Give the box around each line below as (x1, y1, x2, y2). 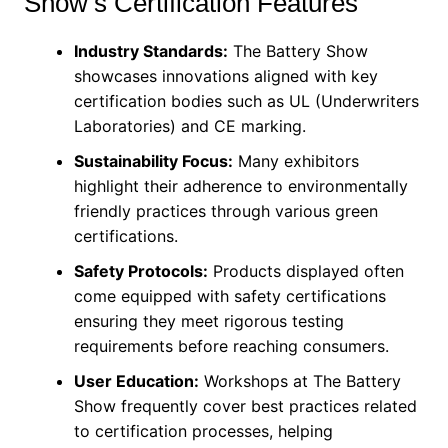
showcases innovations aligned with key (73, 66, 378, 86)
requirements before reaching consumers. (73, 336, 389, 356)
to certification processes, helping (73, 421, 333, 441)
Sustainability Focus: (73, 151, 233, 171)
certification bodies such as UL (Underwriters (73, 91, 419, 111)
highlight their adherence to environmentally (73, 176, 408, 196)
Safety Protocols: (73, 261, 208, 281)
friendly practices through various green (73, 201, 378, 221)
